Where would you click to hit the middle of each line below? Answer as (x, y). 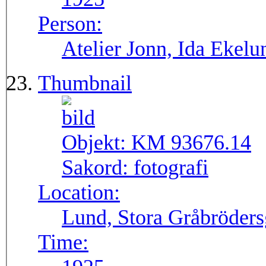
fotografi (171, 168)
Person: (70, 24)
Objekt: (96, 143)
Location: (79, 193)
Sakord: (98, 168)
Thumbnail (85, 83)
